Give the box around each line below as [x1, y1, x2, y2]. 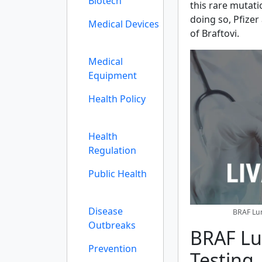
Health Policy [88, 92, 146, 105]
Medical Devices [88, 18, 159, 30]
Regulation [88, 144, 136, 157]
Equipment [88, 69, 137, 82]
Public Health [88, 167, 147, 180]
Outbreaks [88, 219, 136, 232]
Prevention [88, 242, 137, 255]
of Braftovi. [190, 27, 239, 40]
